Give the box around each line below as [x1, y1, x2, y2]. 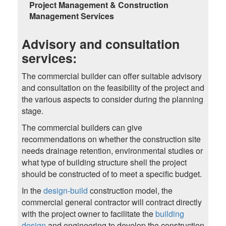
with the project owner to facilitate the [21, 208, 155, 220]
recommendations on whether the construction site [21, 133, 201, 145]
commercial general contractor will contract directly [21, 196, 202, 208]
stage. [21, 105, 43, 117]
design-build [43, 185, 88, 197]
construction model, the [87, 185, 173, 197]
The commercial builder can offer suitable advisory [21, 70, 202, 82]
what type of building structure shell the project [21, 156, 187, 168]
